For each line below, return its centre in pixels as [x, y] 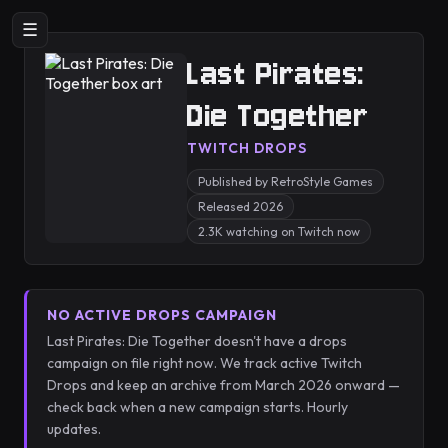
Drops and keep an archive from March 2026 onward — [223, 385]
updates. [74, 429]
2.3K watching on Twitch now [279, 231]
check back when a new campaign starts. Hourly [197, 407]
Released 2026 [240, 206]
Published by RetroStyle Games [285, 181]
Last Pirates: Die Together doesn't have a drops [197, 341]
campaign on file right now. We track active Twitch [204, 363]
